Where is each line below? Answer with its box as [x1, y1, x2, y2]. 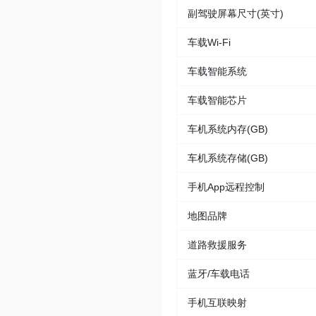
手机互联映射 [188, 297, 247, 309]
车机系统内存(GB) [188, 123, 268, 135]
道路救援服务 [188, 239, 247, 251]
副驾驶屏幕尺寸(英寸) [188, 8, 284, 20]
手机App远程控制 [188, 181, 265, 193]
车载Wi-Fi [188, 37, 231, 49]
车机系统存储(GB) [188, 152, 268, 164]
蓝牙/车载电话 [188, 268, 250, 280]
